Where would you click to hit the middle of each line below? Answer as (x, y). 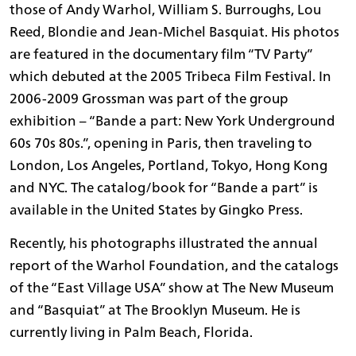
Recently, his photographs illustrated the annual (164, 242)
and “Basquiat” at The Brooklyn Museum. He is (155, 309)
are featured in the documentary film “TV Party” (161, 53)
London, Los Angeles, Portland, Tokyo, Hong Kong (168, 164)
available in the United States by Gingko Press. (156, 209)
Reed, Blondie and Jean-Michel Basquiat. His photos (174, 31)
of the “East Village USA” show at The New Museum (172, 287)
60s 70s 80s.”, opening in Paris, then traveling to (161, 142)
